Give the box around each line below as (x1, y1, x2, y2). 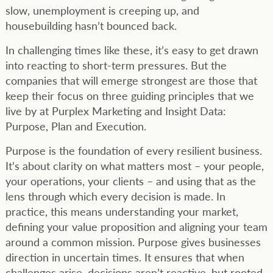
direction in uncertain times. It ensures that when (5, 249, 244, 264)
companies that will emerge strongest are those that (5, 72, 257, 88)
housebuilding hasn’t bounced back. (5, 17, 177, 33)
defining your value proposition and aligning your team (5, 218, 268, 234)
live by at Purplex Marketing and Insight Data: (5, 102, 226, 118)
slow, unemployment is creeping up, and (5, 2, 199, 18)
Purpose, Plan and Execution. (5, 118, 146, 133)
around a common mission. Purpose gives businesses (5, 233, 261, 249)
